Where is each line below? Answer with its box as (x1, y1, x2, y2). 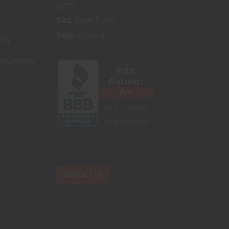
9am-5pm (73, 15, 114, 25)
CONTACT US (63, 170, 103, 179)
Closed (75, 30, 105, 40)
